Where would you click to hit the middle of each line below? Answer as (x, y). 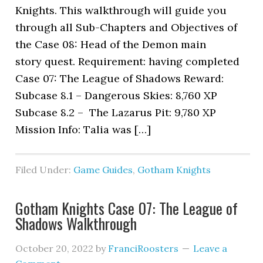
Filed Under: (45, 170)
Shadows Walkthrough (76, 223)
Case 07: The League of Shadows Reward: (120, 78)
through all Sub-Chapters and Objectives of (127, 27)
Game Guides (103, 170)
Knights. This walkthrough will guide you (121, 10)
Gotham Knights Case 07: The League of (127, 208)
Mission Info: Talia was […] (83, 129)
